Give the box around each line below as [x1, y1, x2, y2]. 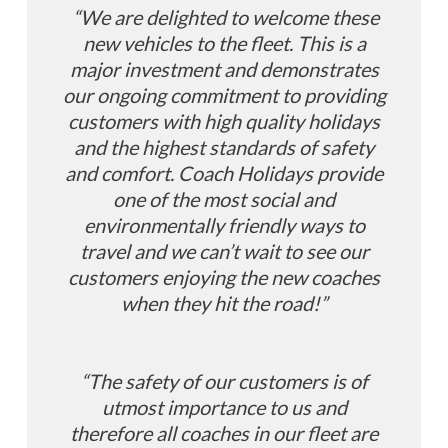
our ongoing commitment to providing [62, 82, 386, 107]
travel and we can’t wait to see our [79, 238, 369, 263]
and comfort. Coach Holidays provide [65, 160, 383, 185]
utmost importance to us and [101, 394, 347, 419]
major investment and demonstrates [69, 56, 379, 81]
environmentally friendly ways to [83, 212, 365, 237]
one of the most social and [113, 186, 335, 211]
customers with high [68, 108, 241, 133]
